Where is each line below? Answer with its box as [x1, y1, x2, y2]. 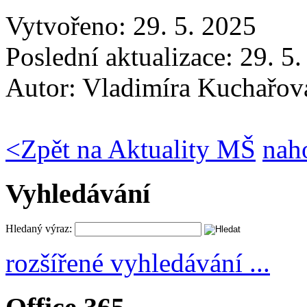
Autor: [5, 72, 82, 102]
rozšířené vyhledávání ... [5, 248, 270, 278]
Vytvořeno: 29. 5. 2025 [5, 10, 256, 40]
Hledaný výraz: [5, 223, 72, 235]
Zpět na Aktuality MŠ [21, 134, 256, 164]
